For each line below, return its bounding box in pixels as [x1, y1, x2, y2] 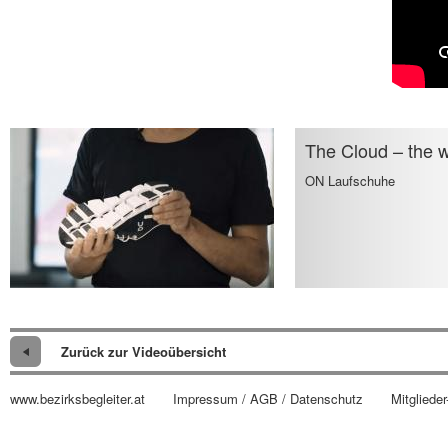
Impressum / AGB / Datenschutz [173, 389, 363, 408]
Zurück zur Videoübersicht [61, 342, 226, 361]
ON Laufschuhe [305, 171, 395, 190]
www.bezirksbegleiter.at [10, 389, 145, 408]
